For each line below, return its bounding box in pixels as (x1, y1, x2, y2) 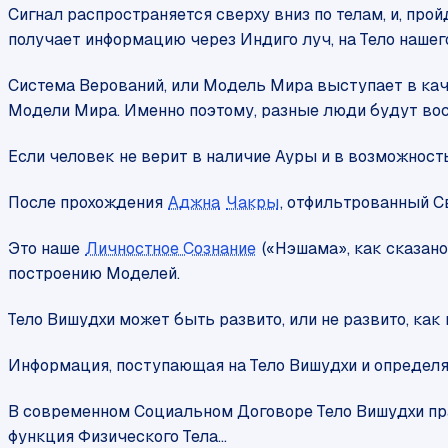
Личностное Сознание (85, 238, 257, 260)
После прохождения (8, 192, 167, 214)
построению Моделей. (8, 263, 180, 285)
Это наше (8, 238, 84, 260)
